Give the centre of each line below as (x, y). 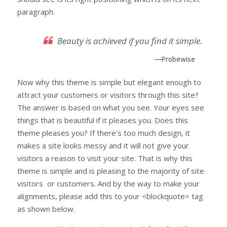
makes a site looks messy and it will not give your (103, 145)
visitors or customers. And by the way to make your (108, 183)
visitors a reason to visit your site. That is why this (105, 158)
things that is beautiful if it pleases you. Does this (103, 120)
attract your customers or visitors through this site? (108, 95)
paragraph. (36, 11)
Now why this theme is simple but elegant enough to (109, 82)
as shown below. (46, 209)
